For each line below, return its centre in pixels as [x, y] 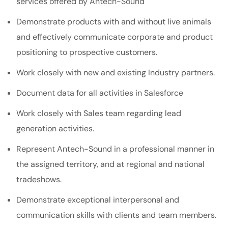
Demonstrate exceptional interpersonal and [98, 199]
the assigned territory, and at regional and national [110, 164]
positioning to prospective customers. [87, 52]
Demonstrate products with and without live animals [114, 21]
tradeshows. [39, 179]
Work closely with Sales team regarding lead [99, 113]
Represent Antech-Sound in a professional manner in [115, 149]
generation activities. [55, 128]
